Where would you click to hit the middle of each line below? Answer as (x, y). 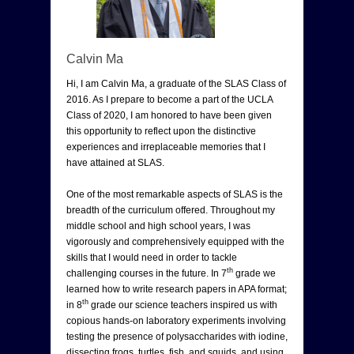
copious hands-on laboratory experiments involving (176, 320)
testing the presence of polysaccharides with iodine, (177, 336)
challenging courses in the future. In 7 (147, 273)
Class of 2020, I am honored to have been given (169, 115)
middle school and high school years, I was (158, 226)
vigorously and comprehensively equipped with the (175, 241)
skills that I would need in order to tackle (152, 257)
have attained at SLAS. (115, 162)
